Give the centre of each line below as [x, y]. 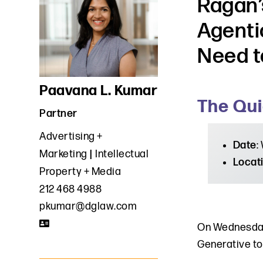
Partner [58, 114]
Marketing [63, 154]
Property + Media [80, 172]
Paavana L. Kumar [99, 91]
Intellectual [122, 154]
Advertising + [71, 137]
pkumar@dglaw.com [88, 207]
